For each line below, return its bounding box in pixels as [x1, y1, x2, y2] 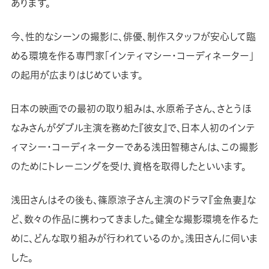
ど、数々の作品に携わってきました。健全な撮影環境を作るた [10, 212, 258, 226]
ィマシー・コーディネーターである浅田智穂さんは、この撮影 [10, 140, 258, 154]
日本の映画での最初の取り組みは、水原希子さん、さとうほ [10, 101, 252, 116]
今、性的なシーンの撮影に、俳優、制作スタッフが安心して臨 [10, 29, 256, 44]
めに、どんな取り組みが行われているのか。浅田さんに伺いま [10, 231, 258, 246]
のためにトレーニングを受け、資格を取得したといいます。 [10, 159, 246, 174]
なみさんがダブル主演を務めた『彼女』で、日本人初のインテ [10, 121, 255, 135]
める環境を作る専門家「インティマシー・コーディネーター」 [10, 49, 254, 63]
